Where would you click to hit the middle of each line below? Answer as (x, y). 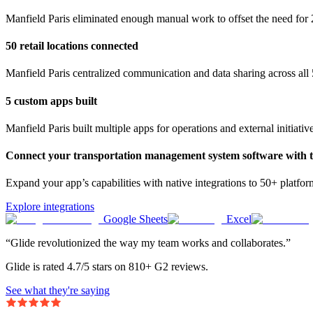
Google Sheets (136, 219)
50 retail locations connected (72, 46)
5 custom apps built (51, 101)
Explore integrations (50, 207)
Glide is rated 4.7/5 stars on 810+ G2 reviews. (107, 267)
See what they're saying (58, 291)
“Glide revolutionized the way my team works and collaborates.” (148, 243)
